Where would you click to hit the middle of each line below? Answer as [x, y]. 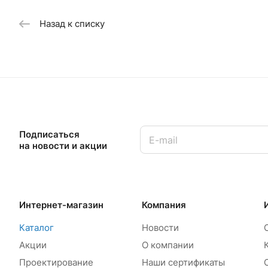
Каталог [36, 228]
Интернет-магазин [61, 205]
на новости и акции [63, 145]
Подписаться [49, 134]
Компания [164, 205]
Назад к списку [72, 23]
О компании [167, 245]
